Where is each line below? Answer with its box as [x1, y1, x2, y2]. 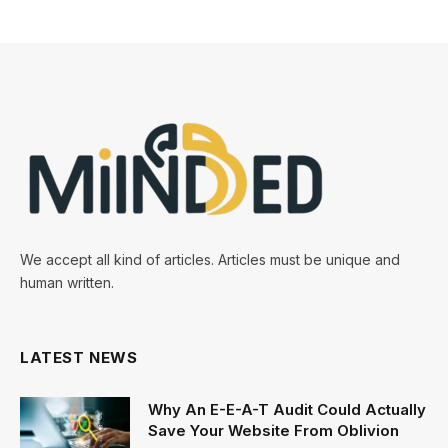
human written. [20, 273, 114, 291]
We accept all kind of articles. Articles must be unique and [20, 250, 400, 268]
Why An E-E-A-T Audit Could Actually [148, 399, 426, 419]
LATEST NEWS [20, 347, 138, 367]
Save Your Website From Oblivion [148, 420, 399, 440]
